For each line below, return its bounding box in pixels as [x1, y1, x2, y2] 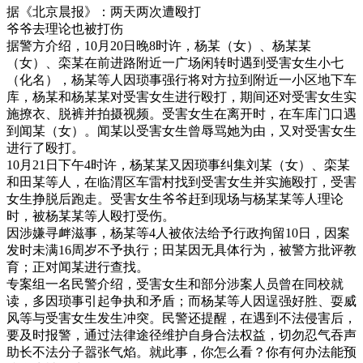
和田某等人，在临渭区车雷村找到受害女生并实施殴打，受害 [6, 174, 357, 189]
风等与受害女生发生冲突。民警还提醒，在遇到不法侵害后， [6, 310, 357, 325]
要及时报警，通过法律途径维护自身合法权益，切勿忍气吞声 [6, 327, 357, 342]
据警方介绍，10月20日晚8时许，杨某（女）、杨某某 [6, 38, 311, 53]
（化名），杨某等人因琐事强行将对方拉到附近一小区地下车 [6, 72, 357, 87]
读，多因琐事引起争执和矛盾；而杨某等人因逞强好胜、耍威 [6, 293, 357, 308]
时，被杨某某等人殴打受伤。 [6, 208, 175, 223]
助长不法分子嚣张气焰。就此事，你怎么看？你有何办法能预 [6, 344, 357, 359]
